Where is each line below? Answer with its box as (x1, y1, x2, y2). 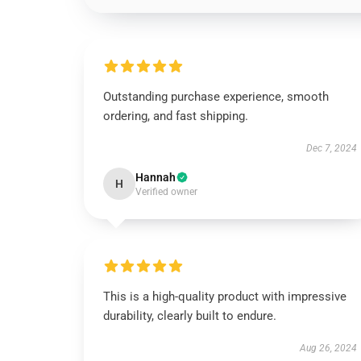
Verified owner (135, 186, 197, 197)
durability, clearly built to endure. (103, 309, 276, 323)
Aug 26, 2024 (299, 342, 357, 354)
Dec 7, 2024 (305, 143, 357, 154)
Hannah (135, 171, 176, 184)
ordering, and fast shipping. (103, 109, 248, 123)
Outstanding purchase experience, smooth (103, 89, 329, 104)
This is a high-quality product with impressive (103, 289, 346, 304)
